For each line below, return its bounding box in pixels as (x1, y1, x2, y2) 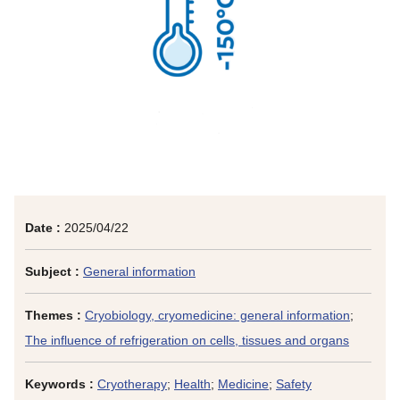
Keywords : (25, 377, 97, 391)
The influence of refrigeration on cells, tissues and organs (25, 333, 349, 347)
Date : (25, 221, 61, 235)
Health (174, 377, 211, 391)
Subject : (25, 264, 83, 279)
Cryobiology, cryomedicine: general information (85, 308, 350, 322)
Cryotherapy (97, 377, 167, 391)
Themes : (25, 308, 85, 322)
